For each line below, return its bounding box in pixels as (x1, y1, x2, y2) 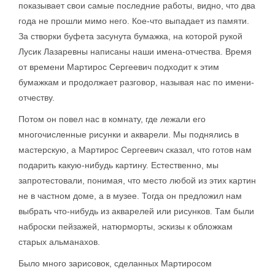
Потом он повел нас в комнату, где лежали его (18, 114, 206, 124)
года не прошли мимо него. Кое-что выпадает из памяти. (18, 16, 249, 26)
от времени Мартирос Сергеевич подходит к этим (18, 62, 219, 72)
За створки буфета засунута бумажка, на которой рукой (18, 31, 242, 41)
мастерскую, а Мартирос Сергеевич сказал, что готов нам (18, 145, 252, 155)
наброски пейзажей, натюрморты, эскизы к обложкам (18, 222, 233, 231)
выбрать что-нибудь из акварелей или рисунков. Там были (18, 206, 254, 216)
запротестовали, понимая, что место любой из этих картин (18, 176, 256, 185)
